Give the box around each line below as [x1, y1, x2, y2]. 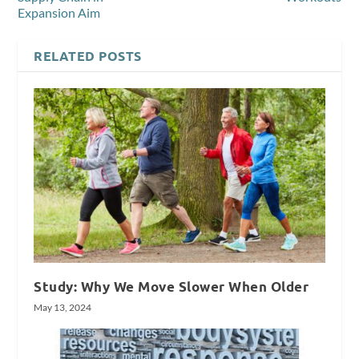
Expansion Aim [18, 4, 101, 20]
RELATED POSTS [34, 46, 142, 64]
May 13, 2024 [34, 301, 92, 313]
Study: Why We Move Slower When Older [34, 277, 309, 295]
